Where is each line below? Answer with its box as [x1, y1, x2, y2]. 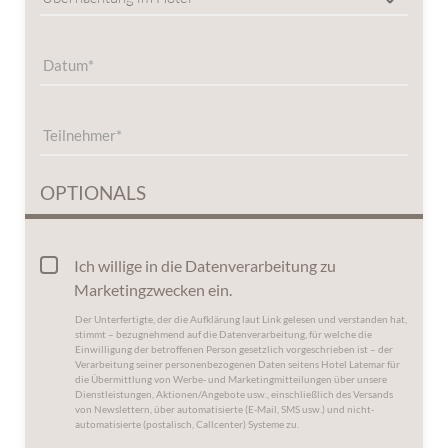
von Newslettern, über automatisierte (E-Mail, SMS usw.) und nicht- [75, 403, 374, 416]
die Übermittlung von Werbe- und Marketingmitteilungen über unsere [75, 373, 387, 386]
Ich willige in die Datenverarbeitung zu [74, 256, 336, 276]
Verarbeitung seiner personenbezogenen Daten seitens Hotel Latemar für [75, 358, 400, 371]
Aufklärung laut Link [190, 313, 281, 326]
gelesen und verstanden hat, [281, 313, 407, 326]
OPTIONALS [40, 181, 146, 205]
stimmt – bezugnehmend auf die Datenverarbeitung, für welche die [75, 328, 372, 341]
